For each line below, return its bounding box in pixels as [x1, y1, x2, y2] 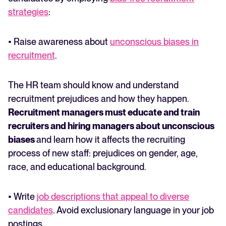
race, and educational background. [8, 161, 148, 173]
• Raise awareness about [8, 36, 110, 47]
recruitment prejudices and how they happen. [8, 93, 191, 104]
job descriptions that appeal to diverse [37, 191, 189, 202]
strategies [8, 7, 48, 18]
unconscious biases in [110, 36, 199, 47]
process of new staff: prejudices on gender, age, [8, 148, 198, 159]
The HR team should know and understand [8, 80, 179, 91]
